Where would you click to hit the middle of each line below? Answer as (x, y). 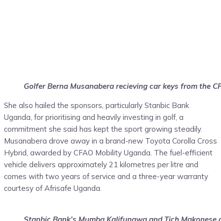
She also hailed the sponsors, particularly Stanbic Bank (96, 106)
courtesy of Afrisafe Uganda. (53, 188)
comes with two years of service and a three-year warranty (106, 177)
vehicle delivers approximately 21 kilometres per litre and (101, 165)
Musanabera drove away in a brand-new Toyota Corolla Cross (110, 141)
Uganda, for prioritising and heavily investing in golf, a (94, 117)
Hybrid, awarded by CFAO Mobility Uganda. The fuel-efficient (108, 153)
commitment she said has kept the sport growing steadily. (103, 129)
